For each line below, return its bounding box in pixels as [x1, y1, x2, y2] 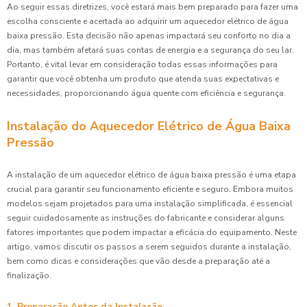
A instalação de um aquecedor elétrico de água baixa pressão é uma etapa [7, 169, 296, 180]
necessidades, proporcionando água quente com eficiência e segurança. [7, 87, 286, 99]
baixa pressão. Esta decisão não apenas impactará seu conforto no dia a [7, 29, 291, 41]
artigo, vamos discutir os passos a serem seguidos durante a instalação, [7, 241, 291, 252]
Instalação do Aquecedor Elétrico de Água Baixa [7, 117, 291, 134]
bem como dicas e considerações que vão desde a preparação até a [7, 255, 270, 267]
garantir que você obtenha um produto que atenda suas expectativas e [7, 73, 279, 84]
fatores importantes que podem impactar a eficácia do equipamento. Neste [7, 226, 297, 238]
